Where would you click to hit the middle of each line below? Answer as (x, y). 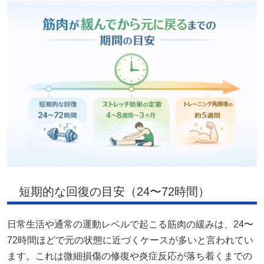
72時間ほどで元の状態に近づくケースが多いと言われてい (130, 240)
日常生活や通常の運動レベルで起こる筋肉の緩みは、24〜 (130, 225)
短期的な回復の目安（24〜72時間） (114, 192)
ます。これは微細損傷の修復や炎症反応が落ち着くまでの (130, 256)
